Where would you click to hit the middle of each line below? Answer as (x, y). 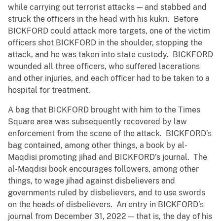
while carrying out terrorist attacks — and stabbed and (107, 7)
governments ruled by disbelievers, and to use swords (107, 193)
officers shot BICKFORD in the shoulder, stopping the (105, 43)
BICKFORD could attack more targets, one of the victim (109, 31)
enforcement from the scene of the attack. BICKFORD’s (110, 134)
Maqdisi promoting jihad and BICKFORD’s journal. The (108, 157)
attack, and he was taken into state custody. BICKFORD (110, 55)
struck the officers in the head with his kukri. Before (103, 19)
